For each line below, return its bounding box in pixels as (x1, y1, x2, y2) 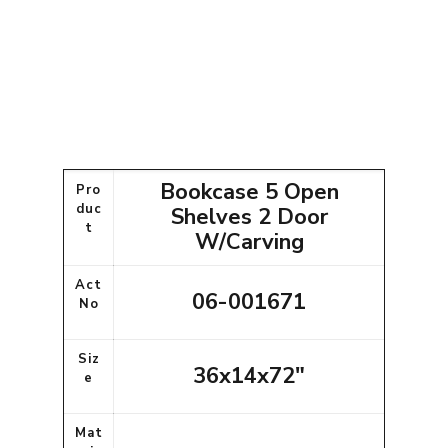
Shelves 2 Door (170, 202, 328, 233)
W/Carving (194, 227, 304, 258)
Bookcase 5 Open (159, 177, 339, 208)
